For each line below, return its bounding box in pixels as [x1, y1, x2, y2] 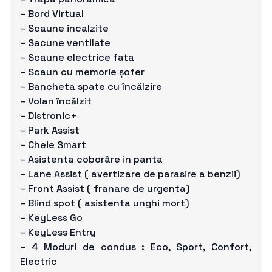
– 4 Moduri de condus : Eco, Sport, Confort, [20, 240, 252, 253]
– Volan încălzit [20, 94, 92, 107]
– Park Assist [20, 123, 80, 137]
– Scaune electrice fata [20, 50, 134, 64]
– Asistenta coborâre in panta [20, 152, 163, 166]
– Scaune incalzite [20, 21, 109, 35]
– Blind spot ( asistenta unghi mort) [20, 196, 189, 209]
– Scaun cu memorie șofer [20, 65, 144, 78]
